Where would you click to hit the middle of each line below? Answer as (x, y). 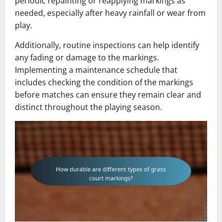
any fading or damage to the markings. (87, 57)
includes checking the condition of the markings (104, 82)
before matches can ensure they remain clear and (108, 94)
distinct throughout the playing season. (88, 107)
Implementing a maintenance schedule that (96, 70)
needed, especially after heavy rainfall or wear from (110, 13)
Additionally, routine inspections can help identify (107, 45)
